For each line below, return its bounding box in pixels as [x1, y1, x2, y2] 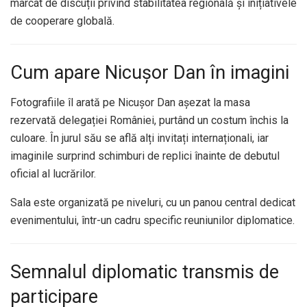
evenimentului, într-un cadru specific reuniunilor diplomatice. [10, 214, 295, 228]
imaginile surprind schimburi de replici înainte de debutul [10, 149, 280, 163]
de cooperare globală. [10, 14, 114, 28]
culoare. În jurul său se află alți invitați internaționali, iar [10, 132, 269, 145]
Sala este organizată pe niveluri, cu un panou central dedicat [10, 196, 295, 210]
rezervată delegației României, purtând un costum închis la [10, 114, 288, 127]
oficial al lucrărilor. [10, 167, 96, 181]
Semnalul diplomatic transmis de [10, 261, 279, 284]
